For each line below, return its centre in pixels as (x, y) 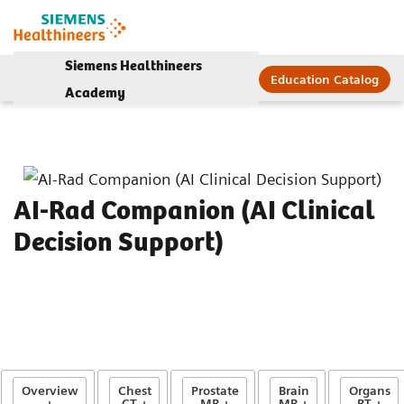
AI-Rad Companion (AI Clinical (194, 209)
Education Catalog (325, 79)
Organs (369, 391)
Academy (95, 92)
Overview (50, 391)
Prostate (215, 391)
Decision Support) (119, 241)
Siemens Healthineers (133, 65)
